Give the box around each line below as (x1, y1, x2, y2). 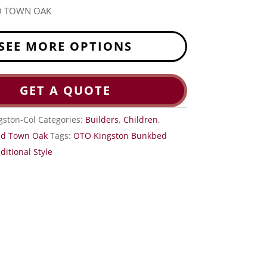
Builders (85, 114, 119, 126)
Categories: (38, 114, 86, 126)
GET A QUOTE (19, 82, 111, 99)
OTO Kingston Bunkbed (73, 130, 167, 142)
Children (123, 114, 159, 126)
